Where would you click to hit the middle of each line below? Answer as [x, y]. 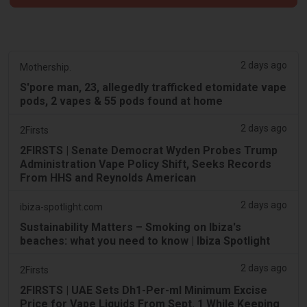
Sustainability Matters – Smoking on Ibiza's [131, 227]
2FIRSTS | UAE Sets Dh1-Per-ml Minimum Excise [144, 290]
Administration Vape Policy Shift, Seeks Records [146, 164]
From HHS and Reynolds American [108, 177]
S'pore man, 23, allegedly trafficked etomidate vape [153, 87]
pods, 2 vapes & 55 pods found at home [121, 101]
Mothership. [46, 67]
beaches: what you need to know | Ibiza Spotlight [145, 241]
